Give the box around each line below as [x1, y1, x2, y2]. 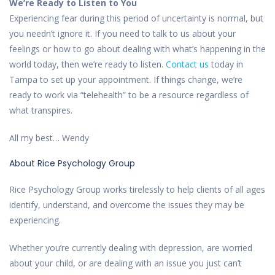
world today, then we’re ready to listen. [9, 58, 166, 70]
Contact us [166, 58, 209, 70]
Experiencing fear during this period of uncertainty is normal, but [9, 12, 263, 24]
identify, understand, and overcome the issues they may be [9, 198, 244, 211]
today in [209, 58, 243, 70]
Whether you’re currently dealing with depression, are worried [9, 241, 252, 254]
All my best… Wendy [9, 131, 89, 144]
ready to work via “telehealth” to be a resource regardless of [9, 88, 249, 101]
